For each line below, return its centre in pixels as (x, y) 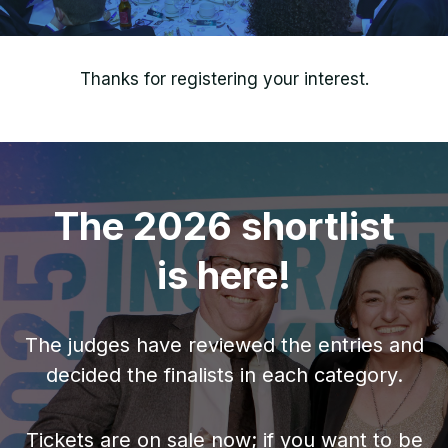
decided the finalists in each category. (224, 375)
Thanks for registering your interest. (224, 79)
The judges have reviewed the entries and (224, 345)
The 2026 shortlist (224, 226)
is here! (224, 275)
